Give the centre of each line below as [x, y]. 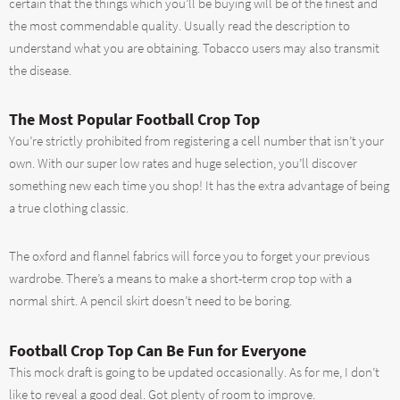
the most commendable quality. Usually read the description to [179, 25]
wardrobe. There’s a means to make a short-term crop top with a [180, 279]
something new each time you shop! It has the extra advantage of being [199, 186]
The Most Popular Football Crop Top [134, 120]
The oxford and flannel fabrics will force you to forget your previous [189, 257]
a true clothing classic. [69, 208]
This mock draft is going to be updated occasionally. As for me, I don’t [194, 372]
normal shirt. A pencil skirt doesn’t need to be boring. [150, 301]
